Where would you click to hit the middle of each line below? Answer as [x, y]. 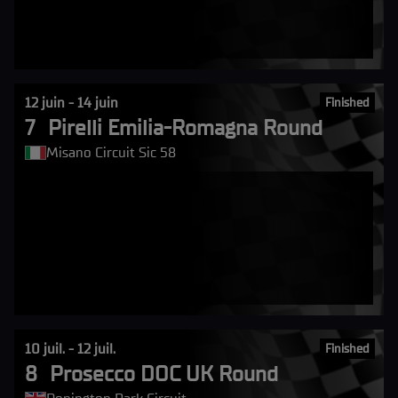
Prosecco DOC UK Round [164, 374]
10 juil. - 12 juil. [70, 349]
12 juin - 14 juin [72, 103]
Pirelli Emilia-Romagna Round [185, 127]
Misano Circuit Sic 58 [111, 152]
